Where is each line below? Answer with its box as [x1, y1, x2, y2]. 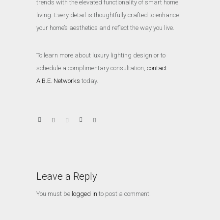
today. [80, 77, 98, 84]
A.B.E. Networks [36, 77, 80, 84]
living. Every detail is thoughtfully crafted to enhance [36, 11, 179, 19]
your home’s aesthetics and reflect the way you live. [36, 24, 176, 31]
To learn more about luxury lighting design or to [36, 51, 165, 59]
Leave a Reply [36, 170, 97, 182]
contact [147, 64, 167, 72]
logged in [72, 190, 97, 197]
